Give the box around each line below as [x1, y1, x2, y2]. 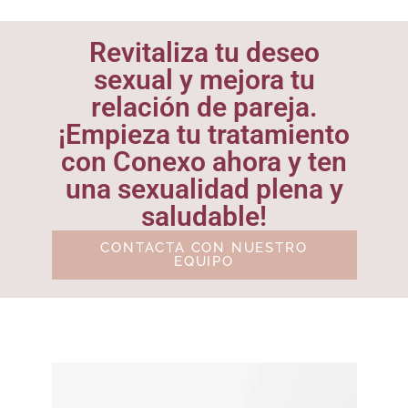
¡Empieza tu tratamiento [58, 117, 350, 150]
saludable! [141, 199, 267, 232]
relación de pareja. [90, 90, 318, 123]
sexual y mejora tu [93, 63, 315, 96]
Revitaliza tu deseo [88, 36, 320, 68]
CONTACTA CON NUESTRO [100, 239, 308, 256]
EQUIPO [174, 252, 234, 270]
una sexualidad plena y [65, 172, 343, 205]
